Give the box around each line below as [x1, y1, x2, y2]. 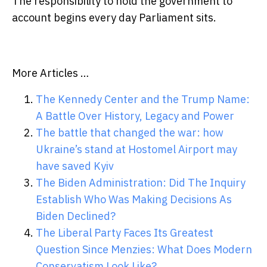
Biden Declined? [36, 209, 116, 223]
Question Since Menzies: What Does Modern [36, 243, 252, 257]
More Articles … [12, 66, 89, 80]
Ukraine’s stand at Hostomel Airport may [36, 142, 237, 157]
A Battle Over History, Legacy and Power [36, 109, 234, 123]
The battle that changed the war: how [36, 126, 223, 140]
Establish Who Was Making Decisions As [36, 193, 232, 207]
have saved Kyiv [36, 159, 114, 173]
